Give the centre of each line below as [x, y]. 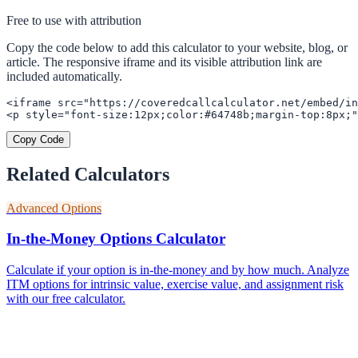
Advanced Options [54, 208]
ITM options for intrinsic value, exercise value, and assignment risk [175, 284]
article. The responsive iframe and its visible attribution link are [164, 62]
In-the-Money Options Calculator [116, 239]
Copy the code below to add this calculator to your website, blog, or [177, 47]
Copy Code [38, 139]
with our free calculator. [66, 299]
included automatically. [64, 76]
